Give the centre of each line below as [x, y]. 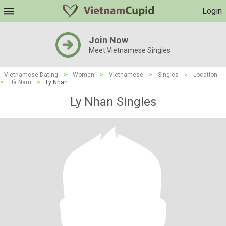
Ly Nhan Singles [113, 102]
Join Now [108, 40]
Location [205, 75]
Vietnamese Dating [31, 75]
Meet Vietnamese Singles [130, 50]
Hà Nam [20, 82]
